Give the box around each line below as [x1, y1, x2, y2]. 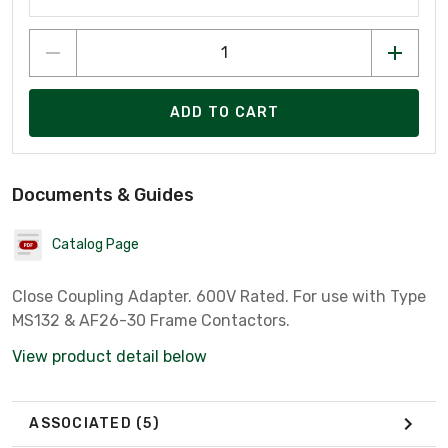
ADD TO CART [169, 104, 280, 122]
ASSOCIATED [29, 415, 136, 433]
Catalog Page [52, 236, 139, 254]
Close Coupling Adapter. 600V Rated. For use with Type [12, 286, 426, 306]
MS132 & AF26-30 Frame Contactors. [12, 310, 290, 330]
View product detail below [12, 346, 207, 366]
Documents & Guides [12, 183, 194, 206]
